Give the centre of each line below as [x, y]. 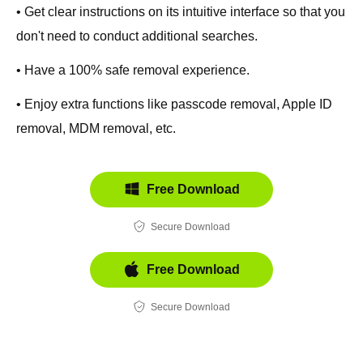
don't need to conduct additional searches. [137, 36]
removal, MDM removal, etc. [96, 128]
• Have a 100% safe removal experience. [133, 70]
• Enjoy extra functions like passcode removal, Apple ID [174, 104]
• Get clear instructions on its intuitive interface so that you [181, 12]
